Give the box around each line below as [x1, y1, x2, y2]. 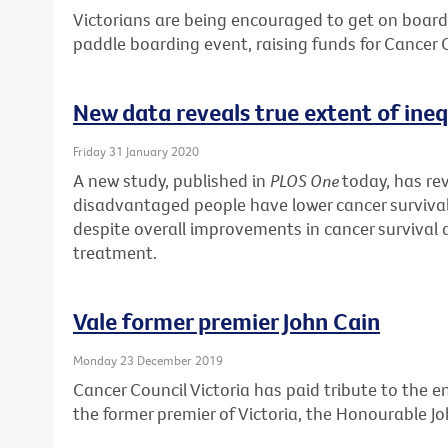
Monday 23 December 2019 [73, 351, 223, 368]
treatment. [73, 240, 157, 264]
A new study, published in [73, 168, 270, 192]
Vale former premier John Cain [73, 305, 380, 336]
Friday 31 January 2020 [73, 142, 199, 159]
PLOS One [270, 168, 342, 192]
